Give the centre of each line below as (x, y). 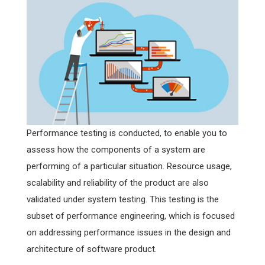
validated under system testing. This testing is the (123, 200)
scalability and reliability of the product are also (118, 183)
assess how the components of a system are (116, 150)
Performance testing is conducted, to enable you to (127, 133)
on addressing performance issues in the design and (129, 233)
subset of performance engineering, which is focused (131, 216)
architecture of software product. (92, 249)
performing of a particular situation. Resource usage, (129, 167)
